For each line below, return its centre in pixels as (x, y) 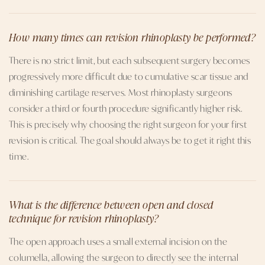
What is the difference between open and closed (111, 204)
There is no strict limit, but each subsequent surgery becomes (130, 60)
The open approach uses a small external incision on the (118, 241)
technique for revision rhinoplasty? (84, 218)
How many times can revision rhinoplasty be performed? (132, 37)
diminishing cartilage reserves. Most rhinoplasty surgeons (121, 92)
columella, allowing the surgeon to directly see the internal (124, 257)
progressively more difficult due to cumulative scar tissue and (129, 76)
